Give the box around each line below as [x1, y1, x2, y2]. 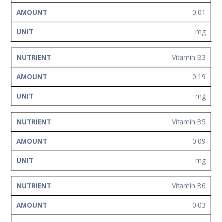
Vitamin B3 [172, 53, 206, 62]
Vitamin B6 [172, 181, 206, 191]
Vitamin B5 [172, 116, 206, 126]
